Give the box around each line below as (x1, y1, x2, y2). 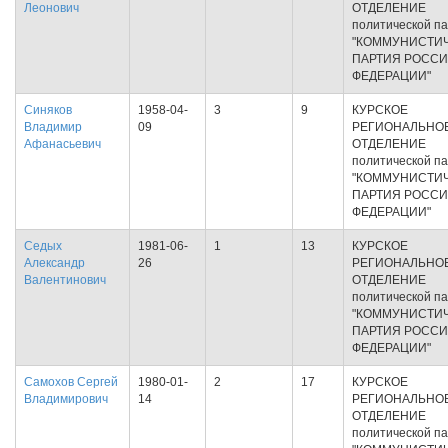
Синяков (24, 103, 72, 117)
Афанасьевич (24, 137, 101, 151)
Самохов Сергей (24, 375, 118, 389)
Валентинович (24, 273, 106, 287)
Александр (24, 256, 85, 270)
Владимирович (24, 392, 108, 406)
